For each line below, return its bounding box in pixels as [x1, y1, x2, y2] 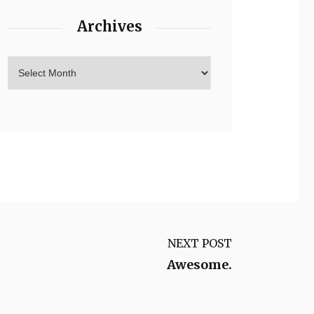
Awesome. [167, 257, 232, 273]
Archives [76, 18, 142, 35]
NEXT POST [168, 236, 232, 250]
